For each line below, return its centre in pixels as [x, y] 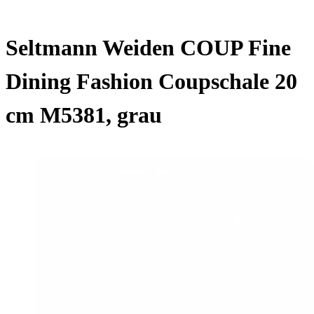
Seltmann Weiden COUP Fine [148, 48]
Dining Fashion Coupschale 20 [151, 82]
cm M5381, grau [84, 115]
